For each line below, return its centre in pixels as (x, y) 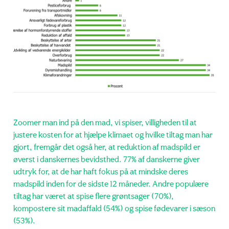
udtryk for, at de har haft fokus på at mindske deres (101, 172)
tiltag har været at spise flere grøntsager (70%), (94, 197)
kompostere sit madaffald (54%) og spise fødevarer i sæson (114, 209)
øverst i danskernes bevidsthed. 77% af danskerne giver (107, 160)
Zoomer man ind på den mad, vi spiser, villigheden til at (105, 123)
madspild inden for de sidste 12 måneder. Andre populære (111, 184)
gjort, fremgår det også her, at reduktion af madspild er (107, 147)
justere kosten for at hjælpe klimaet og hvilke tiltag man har (113, 135)
